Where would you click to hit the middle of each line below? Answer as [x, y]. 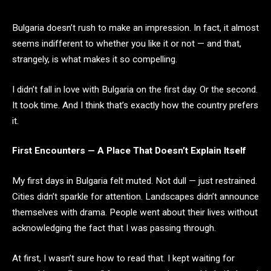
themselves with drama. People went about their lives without [135, 212]
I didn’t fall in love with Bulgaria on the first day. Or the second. [135, 89]
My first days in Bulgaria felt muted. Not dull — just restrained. [135, 181]
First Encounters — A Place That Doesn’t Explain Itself [129, 151]
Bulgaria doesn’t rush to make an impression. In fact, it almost [135, 28]
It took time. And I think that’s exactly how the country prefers [135, 105]
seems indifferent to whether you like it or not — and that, [127, 44]
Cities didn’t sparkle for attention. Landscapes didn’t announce [135, 196]
